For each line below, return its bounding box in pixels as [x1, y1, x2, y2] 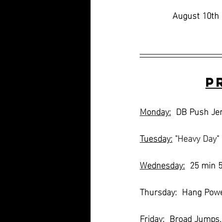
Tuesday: [140, 129, 172, 146]
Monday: [140, 103, 171, 119]
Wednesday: [140, 156, 185, 173]
